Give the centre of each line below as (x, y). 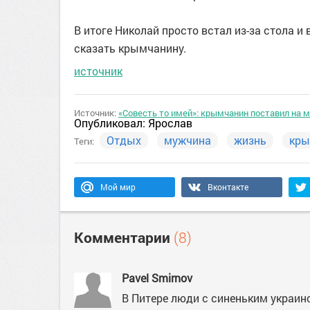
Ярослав (170, 123)
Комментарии (124, 237)
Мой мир (118, 187)
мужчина (188, 140)
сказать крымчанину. (130, 48)
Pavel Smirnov (158, 278)
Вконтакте (228, 187)
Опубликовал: (111, 123)
